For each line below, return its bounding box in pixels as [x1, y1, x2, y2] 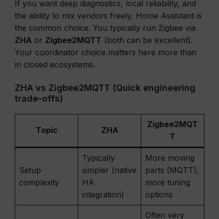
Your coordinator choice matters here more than [15, 47, 197, 57]
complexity [19, 177, 59, 187]
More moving [145, 153, 195, 163]
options [145, 190, 173, 199]
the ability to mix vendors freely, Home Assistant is [15, 11, 202, 21]
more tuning [145, 177, 190, 187]
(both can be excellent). [102, 35, 193, 45]
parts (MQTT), [145, 165, 199, 175]
